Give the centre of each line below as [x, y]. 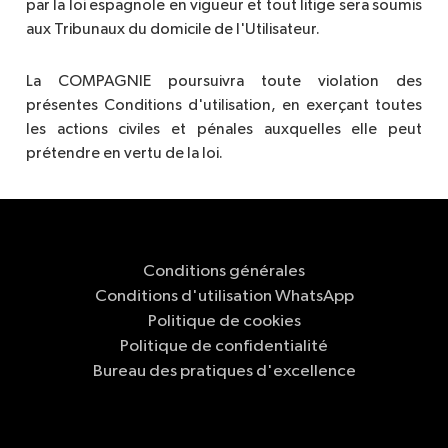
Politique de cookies [224, 321]
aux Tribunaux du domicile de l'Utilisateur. [173, 30]
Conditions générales [224, 271]
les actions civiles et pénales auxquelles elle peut [224, 130]
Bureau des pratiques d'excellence [224, 371]
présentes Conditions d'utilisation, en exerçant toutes [224, 106]
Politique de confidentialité [224, 346]
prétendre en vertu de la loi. [124, 154]
